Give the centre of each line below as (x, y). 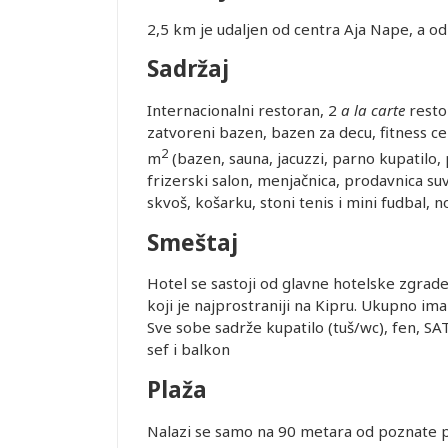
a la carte (373, 110)
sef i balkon (188, 349)
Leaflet (50, 384)
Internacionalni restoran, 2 (244, 110)
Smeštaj (192, 242)
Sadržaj (188, 69)
